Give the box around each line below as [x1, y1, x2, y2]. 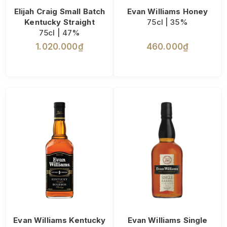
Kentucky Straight [24, 17, 95, 27]
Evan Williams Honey [127, 7, 208, 17]
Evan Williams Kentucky [13, 215, 106, 225]
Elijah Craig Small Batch [14, 7, 105, 17]
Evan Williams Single [127, 215, 208, 225]
